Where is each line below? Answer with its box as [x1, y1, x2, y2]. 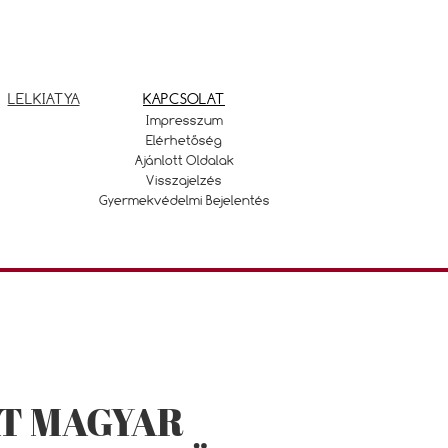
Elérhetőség [146, 132, 222, 148]
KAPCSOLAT [143, 89, 225, 108]
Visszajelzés [146, 172, 222, 188]
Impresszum [145, 112, 223, 128]
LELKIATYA [7, 89, 80, 108]
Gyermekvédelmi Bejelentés [98, 192, 270, 208]
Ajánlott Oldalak [134, 152, 234, 168]
